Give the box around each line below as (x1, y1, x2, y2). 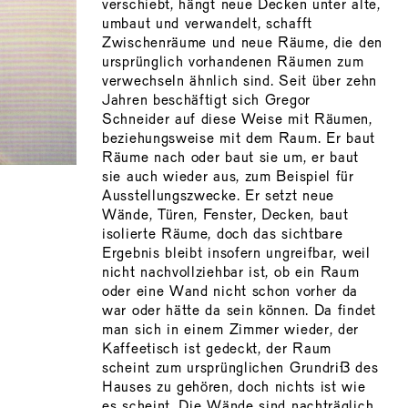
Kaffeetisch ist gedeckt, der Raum (102, 342, 332, 356)
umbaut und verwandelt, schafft (102, 17, 312, 31)
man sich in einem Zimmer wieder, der (102, 323, 360, 337)
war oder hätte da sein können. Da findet (102, 304, 376, 318)
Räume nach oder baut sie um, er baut (102, 151, 360, 165)
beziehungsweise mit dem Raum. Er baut (102, 132, 375, 146)
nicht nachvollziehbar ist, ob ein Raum (102, 266, 360, 280)
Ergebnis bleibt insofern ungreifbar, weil (102, 247, 371, 260)
